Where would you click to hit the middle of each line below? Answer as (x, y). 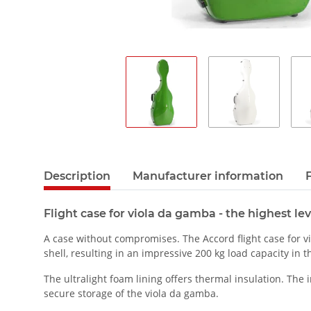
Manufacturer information (208, 176)
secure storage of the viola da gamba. (131, 294)
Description (77, 176)
